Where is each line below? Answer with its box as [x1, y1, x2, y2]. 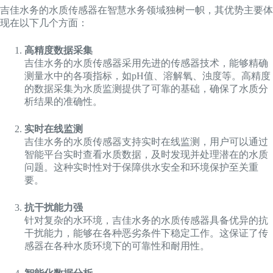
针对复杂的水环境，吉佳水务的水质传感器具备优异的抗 [24, 214, 268, 225]
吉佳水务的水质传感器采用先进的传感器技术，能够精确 [24, 57, 268, 68]
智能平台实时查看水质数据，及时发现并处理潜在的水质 [24, 149, 268, 160]
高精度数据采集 [24, 44, 93, 55]
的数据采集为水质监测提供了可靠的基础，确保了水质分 [24, 83, 268, 94]
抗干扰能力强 [24, 202, 83, 213]
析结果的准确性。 [24, 96, 102, 107]
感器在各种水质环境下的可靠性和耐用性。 [24, 240, 210, 251]
